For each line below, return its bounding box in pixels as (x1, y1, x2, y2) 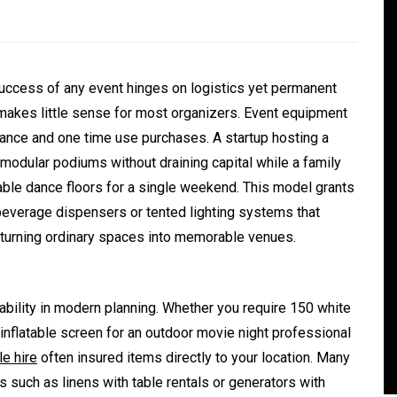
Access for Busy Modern (97, 284, 323, 307)
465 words (249, 350, 311, 365)
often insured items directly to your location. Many (37, 349, 350, 367)
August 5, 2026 (111, 350, 196, 365)
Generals (114, 215, 165, 230)
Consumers (97, 314, 199, 336)
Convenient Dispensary (97, 255, 313, 277)
